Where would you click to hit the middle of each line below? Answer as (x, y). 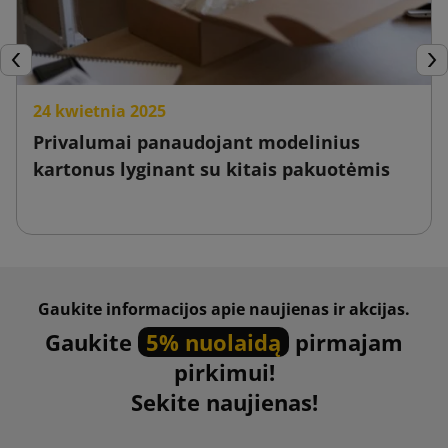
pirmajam (346, 341)
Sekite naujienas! (224, 401)
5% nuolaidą (213, 341)
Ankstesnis (44, 73)
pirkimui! (224, 371)
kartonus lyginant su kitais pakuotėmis (211, 168)
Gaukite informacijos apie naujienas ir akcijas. (224, 308)
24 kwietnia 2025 (99, 110)
